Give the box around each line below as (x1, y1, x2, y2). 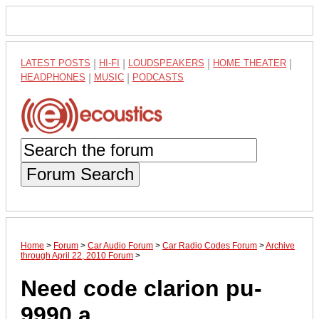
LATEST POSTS (21, 58, 90, 68)
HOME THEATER (213, 58, 286, 68)
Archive (266, 240, 295, 251)
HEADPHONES (21, 72, 85, 83)
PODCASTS (132, 72, 184, 83)
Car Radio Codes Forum (162, 240, 257, 251)
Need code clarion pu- (21, 276, 262, 302)
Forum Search (26, 164, 134, 184)
